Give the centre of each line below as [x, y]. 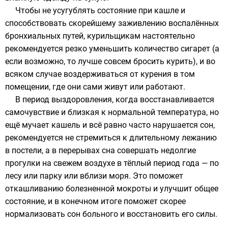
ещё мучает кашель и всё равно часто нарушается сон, [110, 125]
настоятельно [168, 36]
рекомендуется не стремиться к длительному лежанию [111, 138]
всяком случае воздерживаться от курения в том [100, 74]
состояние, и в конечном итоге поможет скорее [95, 201]
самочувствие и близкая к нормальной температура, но [112, 112]
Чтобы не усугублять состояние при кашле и [100, 10]
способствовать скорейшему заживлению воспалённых [112, 23]
